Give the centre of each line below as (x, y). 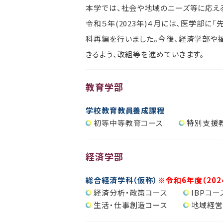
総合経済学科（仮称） (122, 180)
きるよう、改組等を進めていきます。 (145, 54)
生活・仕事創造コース (130, 205)
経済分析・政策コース (130, 192)
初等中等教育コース (128, 122)
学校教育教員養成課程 (125, 110)
